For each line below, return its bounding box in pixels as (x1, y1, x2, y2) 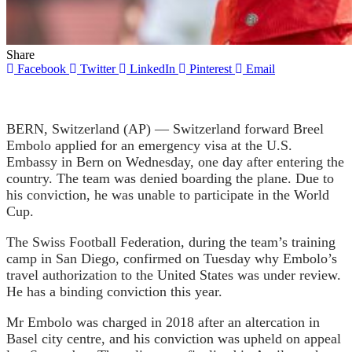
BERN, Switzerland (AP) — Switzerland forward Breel (6, 120, 324, 137)
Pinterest (189, 61, 232, 75)
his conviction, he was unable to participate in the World (6, 186, 329, 203)
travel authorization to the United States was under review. (6, 266, 341, 283)
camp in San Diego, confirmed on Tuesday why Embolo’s (6, 250, 337, 266)
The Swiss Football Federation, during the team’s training (6, 233, 335, 250)
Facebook (17, 61, 66, 75)
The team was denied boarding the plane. (57, 170, 291, 186)
